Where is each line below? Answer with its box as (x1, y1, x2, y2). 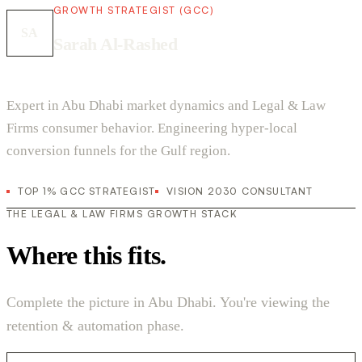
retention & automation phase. (6, 317, 184, 334)
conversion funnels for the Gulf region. (6, 143, 230, 159)
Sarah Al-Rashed (53, 34, 178, 55)
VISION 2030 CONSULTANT (166, 185, 314, 198)
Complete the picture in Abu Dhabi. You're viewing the (6, 293, 330, 310)
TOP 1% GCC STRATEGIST (18, 185, 156, 198)
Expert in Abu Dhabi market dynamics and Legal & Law (6, 98, 326, 114)
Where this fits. (6, 240, 166, 270)
